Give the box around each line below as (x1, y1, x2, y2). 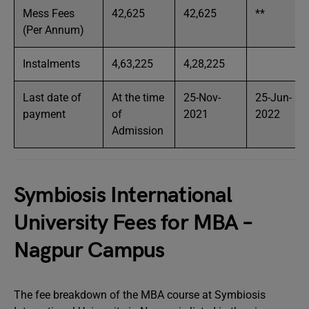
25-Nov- (183, 91, 221, 104)
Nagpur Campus (14, 237, 165, 264)
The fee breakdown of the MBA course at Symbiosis (14, 288, 266, 301)
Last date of (23, 91, 81, 104)
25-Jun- (255, 91, 292, 104)
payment (23, 108, 66, 121)
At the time (112, 91, 164, 104)
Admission (112, 124, 163, 137)
